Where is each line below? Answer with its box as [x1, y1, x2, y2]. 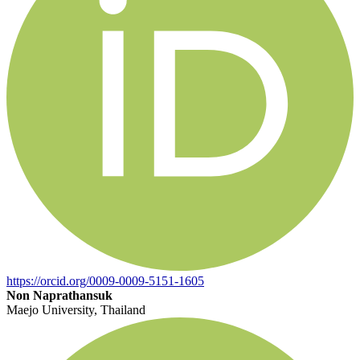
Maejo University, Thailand [6, 302, 145, 317]
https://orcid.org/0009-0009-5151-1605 [6, 273, 204, 288]
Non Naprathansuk [6, 288, 112, 302]
